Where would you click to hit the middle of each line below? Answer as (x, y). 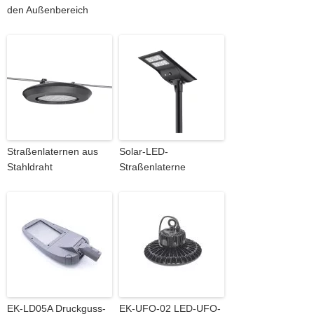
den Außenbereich (48, 10)
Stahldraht (30, 167)
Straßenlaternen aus (53, 151)
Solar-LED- (144, 151)
